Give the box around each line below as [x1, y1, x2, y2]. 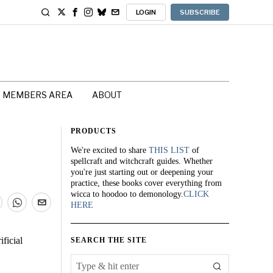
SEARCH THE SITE [71, 236, 147, 244]
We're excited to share [71, 146, 149, 155]
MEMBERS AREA [2, 90, 73, 100]
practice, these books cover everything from [71, 179, 222, 188]
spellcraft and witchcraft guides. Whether [71, 157, 213, 166]
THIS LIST [149, 146, 190, 155]
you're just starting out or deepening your [71, 168, 213, 177]
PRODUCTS [71, 127, 116, 135]
